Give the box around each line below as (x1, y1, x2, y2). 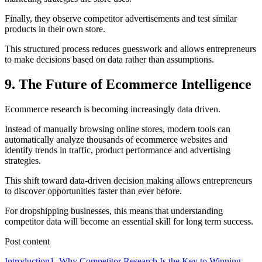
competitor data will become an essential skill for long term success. (5, 216, 253, 226)
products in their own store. (5, 24, 105, 34)
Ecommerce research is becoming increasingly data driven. (5, 104, 220, 114)
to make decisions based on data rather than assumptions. (5, 54, 214, 64)
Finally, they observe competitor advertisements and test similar (5, 13, 237, 23)
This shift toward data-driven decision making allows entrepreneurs (5, 175, 252, 185)
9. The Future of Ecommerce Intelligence (5, 76, 251, 92)
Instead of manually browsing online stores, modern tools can (5, 123, 230, 134)
